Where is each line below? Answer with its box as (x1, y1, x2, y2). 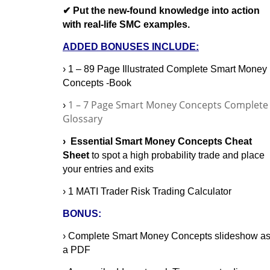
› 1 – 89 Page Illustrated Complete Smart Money (62, 63, 267, 74)
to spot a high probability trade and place (91, 149, 265, 160)
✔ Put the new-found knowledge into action (62, 5, 260, 16)
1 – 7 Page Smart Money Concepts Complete (67, 98, 268, 111)
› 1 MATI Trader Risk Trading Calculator (62, 186, 231, 196)
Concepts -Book (62, 77, 131, 88)
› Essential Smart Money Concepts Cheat (62, 136, 252, 146)
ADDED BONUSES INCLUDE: (62, 41, 199, 52)
